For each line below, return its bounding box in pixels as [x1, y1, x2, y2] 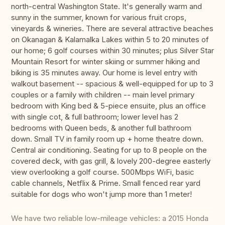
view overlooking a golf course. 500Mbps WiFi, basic [11, 167, 194, 177]
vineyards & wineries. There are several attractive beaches [11, 24, 213, 34]
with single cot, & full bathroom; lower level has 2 [11, 112, 178, 122]
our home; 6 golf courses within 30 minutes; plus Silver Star [11, 46, 214, 56]
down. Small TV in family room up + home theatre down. [11, 134, 203, 144]
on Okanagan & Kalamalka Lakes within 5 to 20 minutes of [11, 35, 209, 45]
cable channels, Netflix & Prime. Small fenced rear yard [11, 178, 200, 188]
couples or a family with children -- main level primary [11, 90, 194, 100]
